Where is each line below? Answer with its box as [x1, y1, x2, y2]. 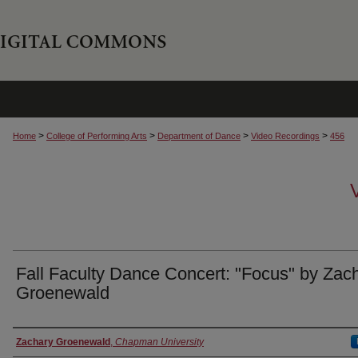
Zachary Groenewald [16, 336, 110, 348]
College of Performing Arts [46, 131, 147, 141]
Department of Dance [157, 131, 241, 141]
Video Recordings [251, 131, 320, 141]
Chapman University [115, 336, 204, 348]
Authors [13, 333, 68, 351]
